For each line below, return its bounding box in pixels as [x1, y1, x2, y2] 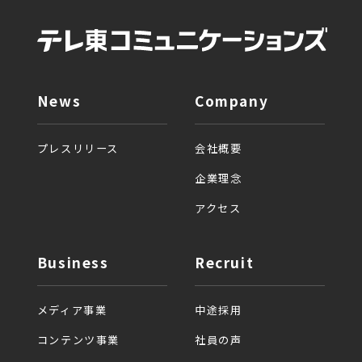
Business [36, 252, 109, 273]
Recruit [195, 252, 255, 273]
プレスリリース [36, 140, 119, 156]
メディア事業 [36, 302, 107, 318]
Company [195, 90, 269, 111]
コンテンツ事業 [36, 332, 120, 348]
